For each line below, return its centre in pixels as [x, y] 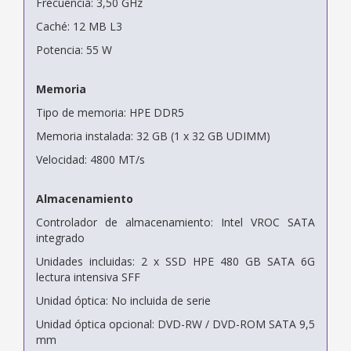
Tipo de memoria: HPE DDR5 [110, 112]
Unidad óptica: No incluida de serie [123, 300]
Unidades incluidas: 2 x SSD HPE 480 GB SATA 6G [175, 261]
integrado [60, 237]
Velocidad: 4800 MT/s [90, 159]
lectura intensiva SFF [88, 277]
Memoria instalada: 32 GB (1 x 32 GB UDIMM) [153, 136]
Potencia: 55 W [74, 49]
